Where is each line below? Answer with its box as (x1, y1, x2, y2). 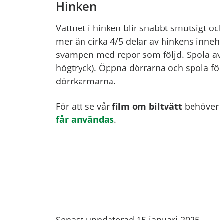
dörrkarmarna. (56, 75, 116, 87)
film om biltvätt (112, 100, 182, 112)
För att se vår (56, 100, 112, 112)
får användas (56, 113, 114, 125)
